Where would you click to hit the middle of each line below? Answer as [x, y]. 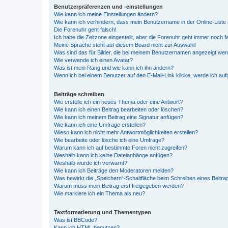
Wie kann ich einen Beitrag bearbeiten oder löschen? [119, 109]
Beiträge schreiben [79, 94]
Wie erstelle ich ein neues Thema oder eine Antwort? [118, 102]
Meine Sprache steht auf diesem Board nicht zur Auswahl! [125, 45]
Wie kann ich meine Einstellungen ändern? [106, 14]
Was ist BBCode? [76, 220]
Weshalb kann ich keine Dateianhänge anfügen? [113, 155]
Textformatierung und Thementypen [103, 212]
